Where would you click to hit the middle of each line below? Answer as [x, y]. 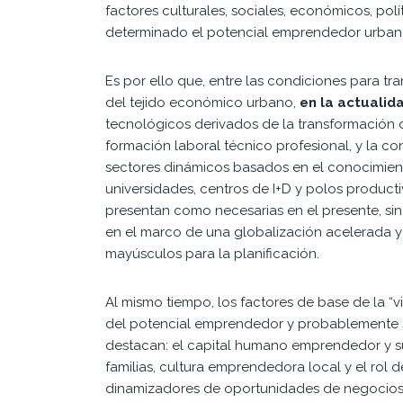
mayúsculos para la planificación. [212, 253]
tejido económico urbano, [215, 102]
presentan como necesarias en [206, 210]
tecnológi [136, 124]
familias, [132, 367]
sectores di [140, 167]
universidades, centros [179, 188]
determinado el [156, 32]
